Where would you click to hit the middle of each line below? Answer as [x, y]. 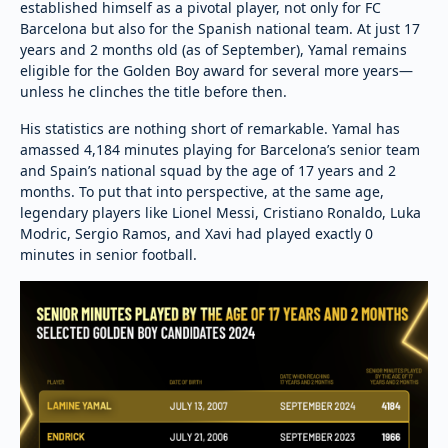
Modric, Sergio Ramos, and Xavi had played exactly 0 [196, 233]
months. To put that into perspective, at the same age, [202, 191]
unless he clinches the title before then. [153, 91]
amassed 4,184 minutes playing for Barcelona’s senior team [220, 149]
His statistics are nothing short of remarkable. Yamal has [210, 128]
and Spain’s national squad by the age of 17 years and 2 [208, 170]
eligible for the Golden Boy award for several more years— [216, 70]
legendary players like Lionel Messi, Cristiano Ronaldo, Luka [220, 212]
